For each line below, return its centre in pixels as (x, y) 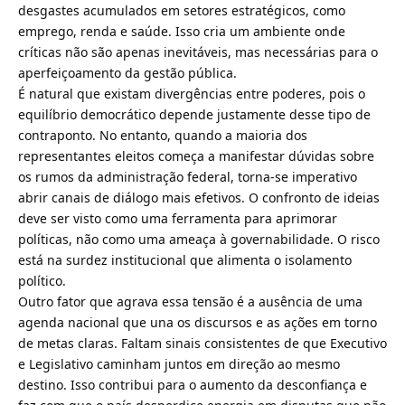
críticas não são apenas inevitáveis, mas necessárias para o (198, 52)
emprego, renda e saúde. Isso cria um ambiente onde (182, 31)
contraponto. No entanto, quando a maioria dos (163, 135)
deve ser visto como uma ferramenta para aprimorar (178, 218)
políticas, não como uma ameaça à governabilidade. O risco (199, 239)
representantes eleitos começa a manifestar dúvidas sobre (196, 155)
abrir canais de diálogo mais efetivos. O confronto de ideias (199, 197)
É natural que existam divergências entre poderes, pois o (192, 93)
